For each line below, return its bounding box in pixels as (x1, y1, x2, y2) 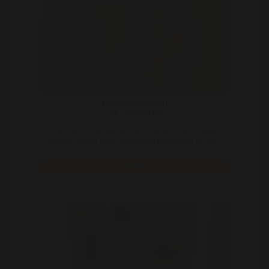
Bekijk (124, 162, 145, 171)
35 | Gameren (107, 107, 162, 117)
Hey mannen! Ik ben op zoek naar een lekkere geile (50, 125, 219, 134)
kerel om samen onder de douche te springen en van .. (46, 137, 223, 146)
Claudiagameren (101, 97, 168, 107)
